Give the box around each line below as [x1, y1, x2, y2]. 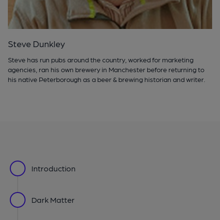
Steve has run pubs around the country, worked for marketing [8, 55, 193, 63]
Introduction [31, 163, 76, 173]
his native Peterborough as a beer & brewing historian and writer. [8, 75, 205, 83]
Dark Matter [31, 194, 75, 204]
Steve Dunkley [8, 38, 65, 49]
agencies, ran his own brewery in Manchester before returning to [8, 65, 204, 73]
